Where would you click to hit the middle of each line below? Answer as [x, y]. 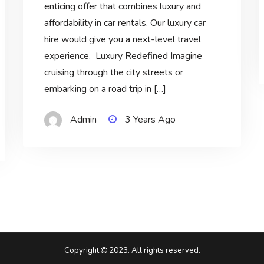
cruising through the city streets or [113, 73]
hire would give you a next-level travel [122, 40]
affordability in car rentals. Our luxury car [125, 23]
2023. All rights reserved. [154, 251]
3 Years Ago [150, 120]
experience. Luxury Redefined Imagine [123, 56]
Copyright [82, 251]
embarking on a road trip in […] [105, 89]
